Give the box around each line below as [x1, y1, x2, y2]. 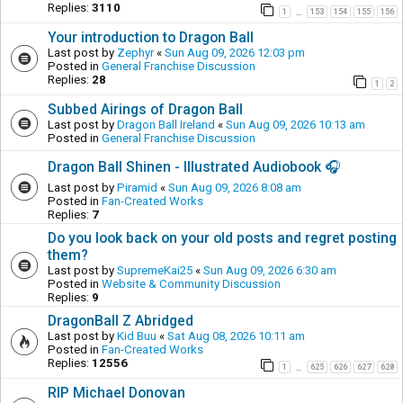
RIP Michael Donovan [48, 383, 185, 401]
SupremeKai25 [117, 263, 193, 277]
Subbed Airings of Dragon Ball [48, 100, 243, 118]
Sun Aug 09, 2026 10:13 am [226, 117, 365, 131]
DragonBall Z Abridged [48, 311, 193, 329]
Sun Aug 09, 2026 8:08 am [168, 180, 301, 194]
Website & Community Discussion [102, 276, 281, 291]
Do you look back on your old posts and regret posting [48, 228, 397, 246]
